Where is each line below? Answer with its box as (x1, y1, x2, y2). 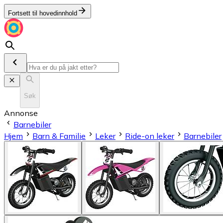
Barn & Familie (32, 130, 86, 141)
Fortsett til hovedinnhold (8, 9, 77, 17)
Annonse (4, 108, 38, 118)
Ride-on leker (125, 130, 174, 141)
